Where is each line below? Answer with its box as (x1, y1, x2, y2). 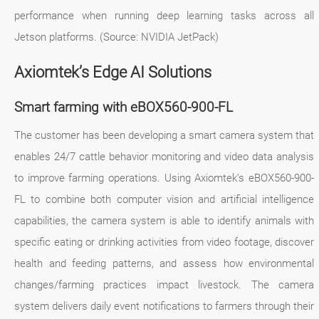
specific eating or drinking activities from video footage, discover (14, 236, 315, 249)
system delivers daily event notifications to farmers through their (14, 300, 315, 313)
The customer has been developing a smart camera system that (14, 129, 315, 142)
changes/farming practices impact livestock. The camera (14, 278, 315, 292)
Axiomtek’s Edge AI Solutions (14, 63, 211, 82)
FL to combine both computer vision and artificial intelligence (14, 193, 315, 206)
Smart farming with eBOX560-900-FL (14, 99, 233, 116)
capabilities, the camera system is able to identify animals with (14, 214, 315, 228)
